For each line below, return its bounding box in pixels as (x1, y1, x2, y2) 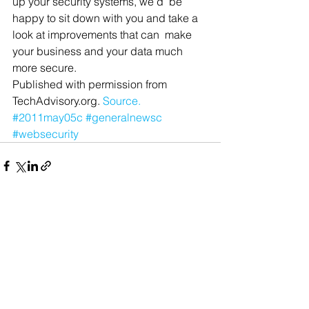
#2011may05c (12, 110, 83, 124)
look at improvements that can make (12, 28, 195, 41)
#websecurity (12, 127, 79, 141)
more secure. (12, 61, 77, 74)
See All (190, 237, 221, 250)
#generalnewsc (86, 110, 162, 124)
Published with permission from (12, 77, 170, 91)
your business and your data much (12, 44, 186, 58)
